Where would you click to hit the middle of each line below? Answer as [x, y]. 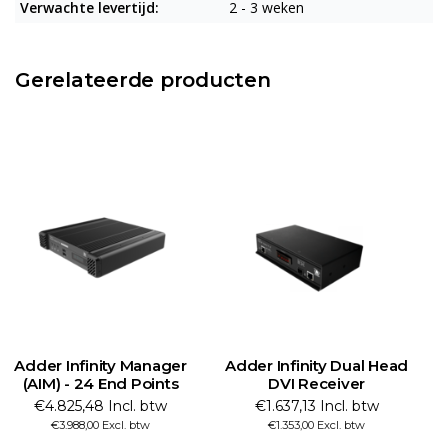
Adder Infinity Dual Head [316, 365]
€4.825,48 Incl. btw [100, 406]
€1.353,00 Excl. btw [316, 425]
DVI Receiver [316, 383]
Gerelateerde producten [143, 80]
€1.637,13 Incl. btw [316, 406]
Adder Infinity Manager [100, 365]
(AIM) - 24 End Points [100, 383]
